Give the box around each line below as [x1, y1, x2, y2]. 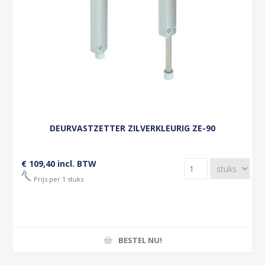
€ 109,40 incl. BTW [21, 158, 96, 169]
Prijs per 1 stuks [32, 174, 83, 183]
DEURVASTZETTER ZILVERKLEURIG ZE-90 [50, 122, 215, 134]
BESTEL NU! [118, 234, 162, 245]
